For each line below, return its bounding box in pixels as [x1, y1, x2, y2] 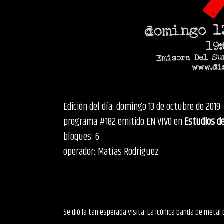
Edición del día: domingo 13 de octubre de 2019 [63, 99, 220, 115]
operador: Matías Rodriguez [63, 144, 159, 160]
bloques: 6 [63, 129, 99, 145]
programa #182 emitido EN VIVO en [63, 114, 184, 130]
